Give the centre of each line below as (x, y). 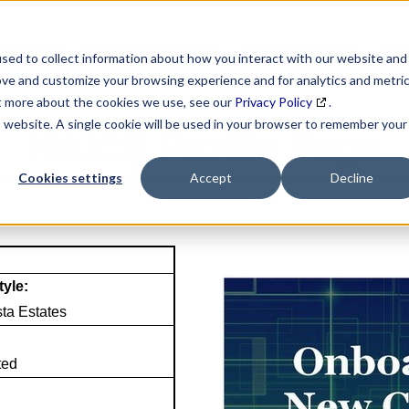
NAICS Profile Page (204, 147)
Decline (351, 178)
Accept (211, 178)
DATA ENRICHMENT (151, 49)
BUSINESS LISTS (300, 49)
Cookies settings (70, 178)
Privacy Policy (273, 102)
